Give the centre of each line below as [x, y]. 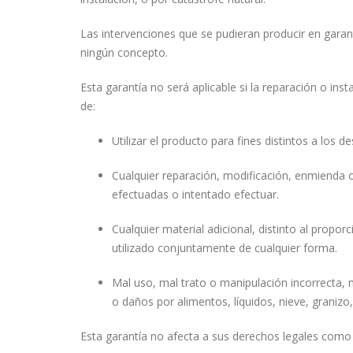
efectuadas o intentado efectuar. [195, 194]
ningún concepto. [124, 52]
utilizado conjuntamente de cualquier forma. [225, 248]
